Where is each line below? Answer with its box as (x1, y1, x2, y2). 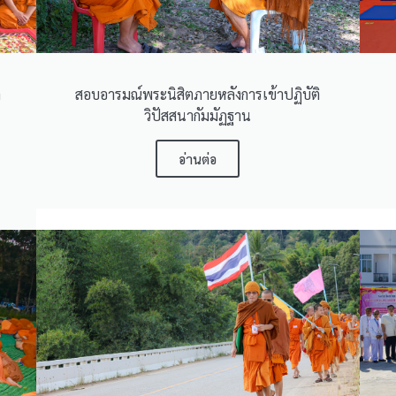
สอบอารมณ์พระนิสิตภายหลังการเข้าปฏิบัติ (75, 84, 321, 103)
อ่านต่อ (179, 149, 217, 167)
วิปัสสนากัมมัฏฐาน (144, 105, 252, 125)
